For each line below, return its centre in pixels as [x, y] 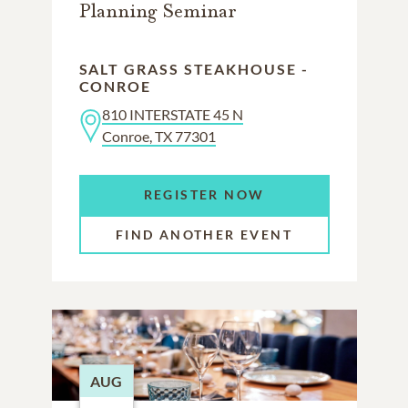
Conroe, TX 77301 [158, 137]
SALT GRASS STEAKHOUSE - [194, 69]
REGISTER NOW [204, 195]
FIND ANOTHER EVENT [204, 235]
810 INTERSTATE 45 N [172, 115]
